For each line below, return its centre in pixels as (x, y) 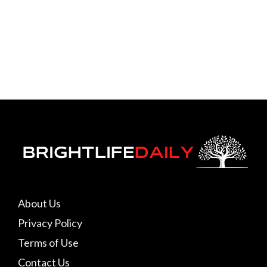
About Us (39, 203)
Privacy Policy (50, 223)
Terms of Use (48, 242)
